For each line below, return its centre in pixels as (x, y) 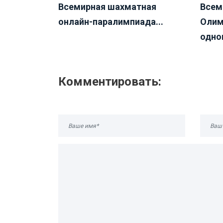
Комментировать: (110, 82)
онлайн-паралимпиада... (111, 22)
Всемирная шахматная (107, 7)
